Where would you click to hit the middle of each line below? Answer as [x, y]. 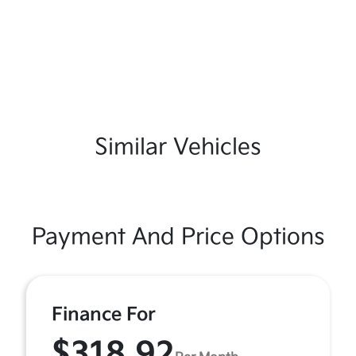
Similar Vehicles [178, 148]
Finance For [104, 315]
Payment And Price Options [178, 238]
